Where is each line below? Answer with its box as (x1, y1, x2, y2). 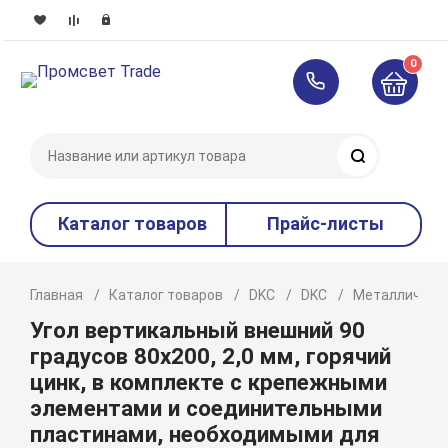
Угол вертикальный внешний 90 (30, 317, 366, 343)
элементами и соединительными (30, 395, 383, 421)
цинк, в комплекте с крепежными (30, 369, 388, 395)
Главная (30, 287, 84, 303)
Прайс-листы (267, 213, 385, 234)
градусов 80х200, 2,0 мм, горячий (30, 343, 392, 369)
